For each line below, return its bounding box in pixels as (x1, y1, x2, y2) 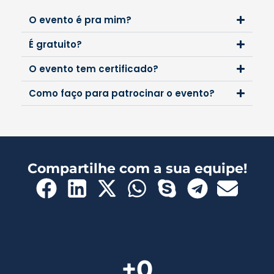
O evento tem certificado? (29, 62, 158, 75)
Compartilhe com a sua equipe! (27, 160, 247, 177)
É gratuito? (29, 37, 82, 51)
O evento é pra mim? (29, 13, 131, 26)
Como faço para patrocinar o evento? (29, 86, 215, 100)
